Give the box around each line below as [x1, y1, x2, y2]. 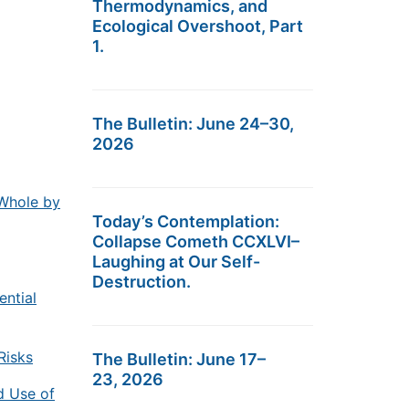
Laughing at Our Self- [92, 252, 260, 271]
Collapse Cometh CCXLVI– [92, 232, 299, 251]
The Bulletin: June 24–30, [92, 114, 294, 133]
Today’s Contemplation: [92, 212, 279, 231]
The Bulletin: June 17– [92, 350, 266, 369]
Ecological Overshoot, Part [92, 16, 303, 36]
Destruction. [92, 272, 191, 291]
